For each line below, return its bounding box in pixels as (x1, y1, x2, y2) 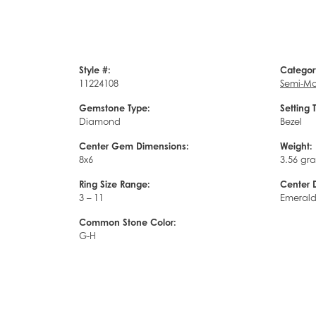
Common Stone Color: (79, 216, 176, 228)
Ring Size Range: (79, 178, 150, 190)
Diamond (79, 116, 121, 127)
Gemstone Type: (79, 102, 150, 114)
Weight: (280, 140, 312, 152)
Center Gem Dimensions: (79, 140, 189, 152)
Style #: (79, 63, 111, 75)
